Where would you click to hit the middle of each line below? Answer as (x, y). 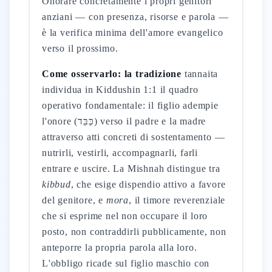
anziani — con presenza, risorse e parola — (135, 17)
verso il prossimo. (80, 48)
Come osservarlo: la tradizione (112, 74)
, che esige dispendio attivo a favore (148, 184)
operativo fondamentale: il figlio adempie (130, 105)
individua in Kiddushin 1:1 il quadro (120, 90)
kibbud (56, 184)
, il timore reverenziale (177, 200)
